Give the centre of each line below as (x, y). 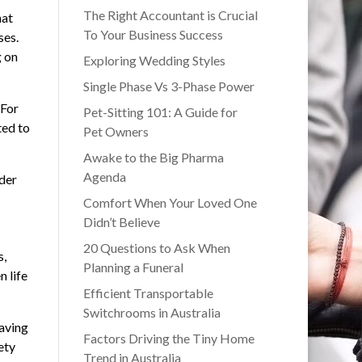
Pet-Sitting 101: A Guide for (160, 112)
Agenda (104, 177)
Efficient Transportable (148, 293)
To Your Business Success (153, 35)
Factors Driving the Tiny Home (168, 339)
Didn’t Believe (121, 222)
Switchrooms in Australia (152, 313)
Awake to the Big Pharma (153, 158)
